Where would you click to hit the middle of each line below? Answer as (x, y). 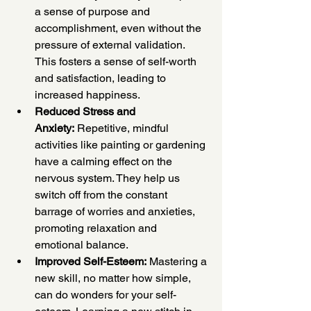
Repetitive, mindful (123, 128)
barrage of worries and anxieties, (116, 212)
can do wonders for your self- (106, 295)
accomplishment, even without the (119, 28)
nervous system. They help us (109, 178)
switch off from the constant (102, 195)
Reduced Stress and (86, 112)
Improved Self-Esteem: (91, 262)
